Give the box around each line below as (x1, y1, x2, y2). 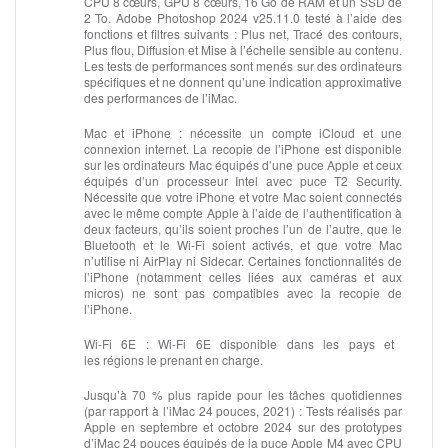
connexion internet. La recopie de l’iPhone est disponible (83, 139, 402, 157)
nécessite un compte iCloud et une (182, 123, 402, 141)
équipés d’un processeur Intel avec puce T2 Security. (83, 171, 402, 189)
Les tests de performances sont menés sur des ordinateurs (83, 56, 402, 74)
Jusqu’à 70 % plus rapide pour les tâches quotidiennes (83, 385, 402, 403)
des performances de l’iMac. (83, 88, 237, 106)
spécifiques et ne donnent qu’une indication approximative (83, 72, 402, 90)
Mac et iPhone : (83, 123, 182, 141)
